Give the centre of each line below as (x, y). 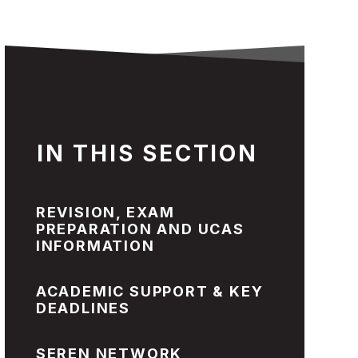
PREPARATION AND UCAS (140, 229)
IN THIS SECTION (147, 153)
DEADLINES (83, 308)
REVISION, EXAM (105, 212)
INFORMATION (95, 246)
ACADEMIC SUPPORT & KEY (149, 291)
